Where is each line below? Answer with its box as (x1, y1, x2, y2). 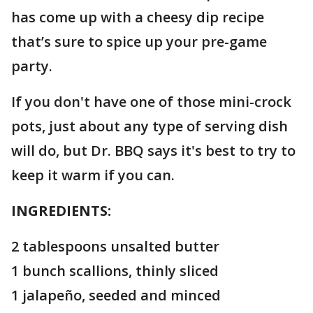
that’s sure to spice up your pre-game (11, 32, 267, 51)
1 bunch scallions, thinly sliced (11, 261, 222, 280)
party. (11, 57, 52, 75)
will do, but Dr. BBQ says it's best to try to (11, 141, 296, 160)
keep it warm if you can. (11, 166, 175, 184)
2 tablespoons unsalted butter (11, 237, 219, 256)
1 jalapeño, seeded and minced (11, 286, 221, 305)
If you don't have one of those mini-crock (11, 92, 291, 111)
